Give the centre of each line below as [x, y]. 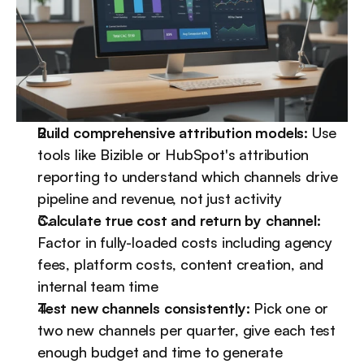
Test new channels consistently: [144, 308]
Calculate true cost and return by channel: [179, 221]
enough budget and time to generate [160, 352]
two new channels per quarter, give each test [187, 330]
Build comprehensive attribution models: [173, 133]
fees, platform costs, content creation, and [181, 264]
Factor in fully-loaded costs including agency [185, 243]
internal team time [98, 286]
